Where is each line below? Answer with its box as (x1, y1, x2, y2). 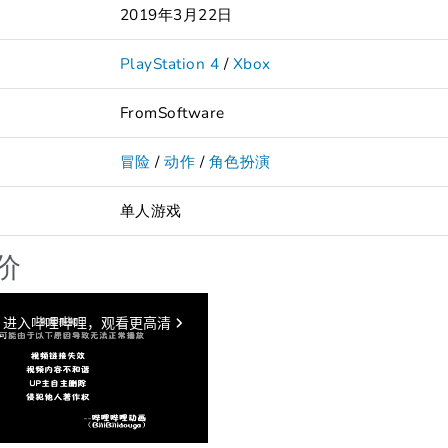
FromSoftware (120, 101, 225, 123)
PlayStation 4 (120, 52, 220, 74)
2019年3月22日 (120, 3, 233, 25)
